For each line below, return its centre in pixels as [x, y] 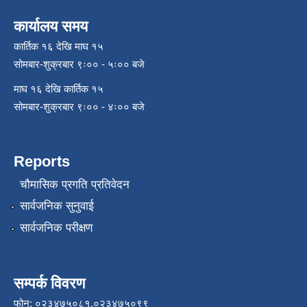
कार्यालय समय [51, 27]
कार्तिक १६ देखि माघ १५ [59, 47]
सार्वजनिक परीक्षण [56, 228]
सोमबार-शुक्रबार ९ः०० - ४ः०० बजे [79, 107]
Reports [42, 162]
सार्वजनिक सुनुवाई [57, 206]
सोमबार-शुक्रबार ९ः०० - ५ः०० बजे [79, 64]
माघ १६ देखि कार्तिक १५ [59, 89]
